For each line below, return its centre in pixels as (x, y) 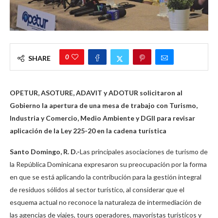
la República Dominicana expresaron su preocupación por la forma (108, 164)
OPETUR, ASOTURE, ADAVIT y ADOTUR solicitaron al (96, 93)
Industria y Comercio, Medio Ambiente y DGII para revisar (102, 118)
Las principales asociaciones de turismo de (144, 152)
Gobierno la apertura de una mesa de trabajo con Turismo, (104, 106)
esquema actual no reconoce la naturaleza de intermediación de (106, 202)
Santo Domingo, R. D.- (45, 152)
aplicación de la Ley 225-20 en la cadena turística (88, 131)
